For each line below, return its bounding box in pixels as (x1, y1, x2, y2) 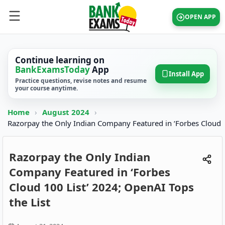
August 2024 (42, 107, 91, 117)
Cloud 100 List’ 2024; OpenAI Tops (9, 179, 194, 194)
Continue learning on (15, 54, 104, 66)
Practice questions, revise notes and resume (15, 76, 147, 85)
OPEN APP (185, 13, 216, 21)
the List (9, 194, 51, 209)
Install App (169, 69, 204, 78)
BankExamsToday (15, 64, 90, 75)
